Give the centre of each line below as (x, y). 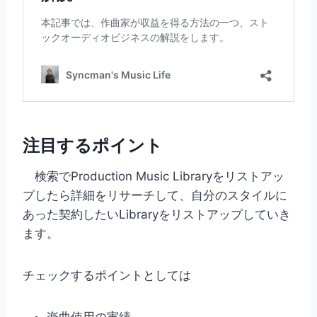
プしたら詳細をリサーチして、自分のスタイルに (155, 195)
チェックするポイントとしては (107, 275)
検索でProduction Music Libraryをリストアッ (154, 176)
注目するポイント (93, 145)
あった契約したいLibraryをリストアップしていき (157, 214)
